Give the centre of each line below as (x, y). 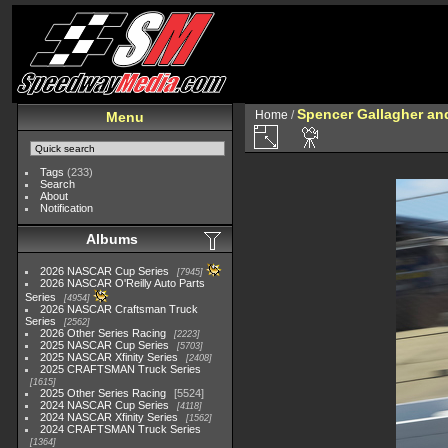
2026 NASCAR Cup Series (105, 271)
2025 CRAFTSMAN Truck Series (121, 369)
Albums (112, 239)
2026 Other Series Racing (103, 333)
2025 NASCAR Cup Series (105, 345)
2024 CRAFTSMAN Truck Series (121, 429)
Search (58, 184)
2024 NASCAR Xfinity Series (109, 417)
